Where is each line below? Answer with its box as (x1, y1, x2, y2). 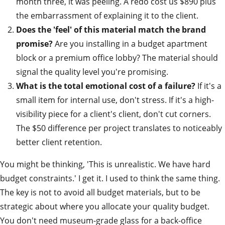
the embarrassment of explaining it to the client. (16, 10, 198, 21)
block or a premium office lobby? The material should (16, 52, 218, 63)
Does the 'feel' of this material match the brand (16, 24, 206, 35)
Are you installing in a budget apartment (53, 38, 207, 49)
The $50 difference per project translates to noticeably (16, 123, 222, 134)
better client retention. (16, 137, 102, 148)
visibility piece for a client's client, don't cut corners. (16, 108, 211, 120)
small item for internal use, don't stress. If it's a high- (16, 94, 214, 105)
